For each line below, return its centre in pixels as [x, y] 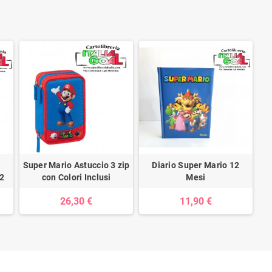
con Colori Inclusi [76, 177]
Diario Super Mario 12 [196, 165]
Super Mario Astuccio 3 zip [76, 165]
